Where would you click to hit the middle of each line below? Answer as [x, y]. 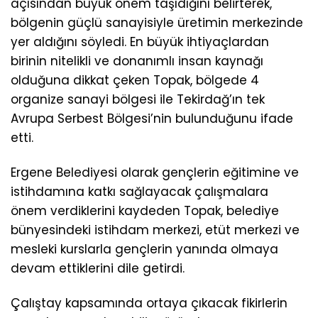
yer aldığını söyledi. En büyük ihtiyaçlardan [140, 42]
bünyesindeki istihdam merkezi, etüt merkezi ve [155, 230]
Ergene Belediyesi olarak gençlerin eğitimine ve [155, 173]
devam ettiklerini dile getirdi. [98, 269]
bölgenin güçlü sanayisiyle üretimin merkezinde [157, 22]
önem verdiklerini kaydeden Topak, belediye [145, 211]
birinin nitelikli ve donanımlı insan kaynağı [137, 61]
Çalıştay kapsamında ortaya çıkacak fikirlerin [149, 303]
